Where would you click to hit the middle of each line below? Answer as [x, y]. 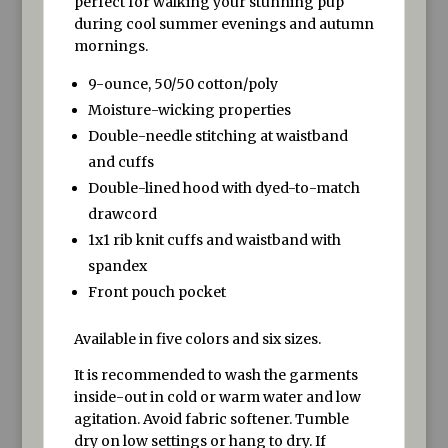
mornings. [110, 45]
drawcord [122, 213]
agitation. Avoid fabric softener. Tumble [211, 418]
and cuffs [120, 161]
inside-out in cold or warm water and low [217, 396]
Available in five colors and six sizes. [197, 338]
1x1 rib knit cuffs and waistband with [214, 239]
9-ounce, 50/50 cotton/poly [182, 83]
